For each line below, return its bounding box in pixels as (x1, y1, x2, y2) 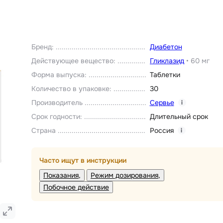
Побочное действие (43, 183, 109, 192)
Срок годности (31, 112, 80, 121)
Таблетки (149, 70, 180, 80)
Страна (31, 126, 56, 135)
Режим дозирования (91, 171, 158, 180)
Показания (43, 171, 79, 180)
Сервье (149, 98, 174, 108)
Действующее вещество (31, 56, 113, 66)
